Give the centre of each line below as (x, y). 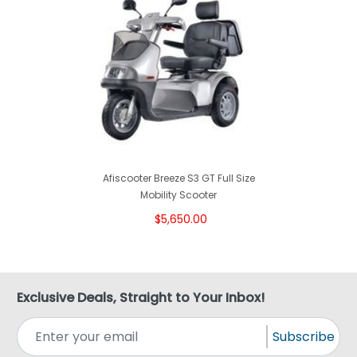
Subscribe (304, 337)
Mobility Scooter (178, 195)
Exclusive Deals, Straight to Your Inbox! (141, 298)
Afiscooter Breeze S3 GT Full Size (178, 178)
